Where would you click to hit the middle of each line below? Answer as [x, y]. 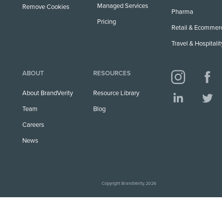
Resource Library [116, 93]
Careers [33, 125]
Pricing [106, 22]
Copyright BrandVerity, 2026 [129, 183]
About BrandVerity [48, 93]
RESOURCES [112, 73]
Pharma [182, 12]
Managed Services [122, 6]
